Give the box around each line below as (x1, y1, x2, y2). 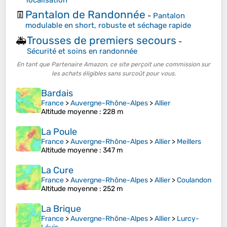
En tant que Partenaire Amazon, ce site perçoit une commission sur (17, 61, 210, 68)
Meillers (177, 137, 201, 146)
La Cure (41, 165, 73, 176)
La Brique (41, 203, 81, 215)
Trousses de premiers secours (27, 33, 176, 47)
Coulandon (177, 176, 211, 185)
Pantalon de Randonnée (25, 8, 145, 21)
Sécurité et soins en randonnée (27, 46, 137, 56)
